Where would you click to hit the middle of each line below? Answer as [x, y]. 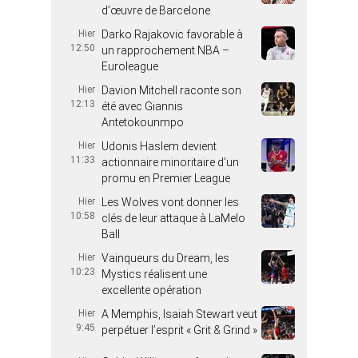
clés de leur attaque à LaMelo [173, 219]
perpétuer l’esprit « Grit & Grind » [179, 330]
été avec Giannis [142, 107]
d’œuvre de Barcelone [156, 11]
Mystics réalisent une [154, 274]
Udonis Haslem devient [159, 147]
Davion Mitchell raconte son [171, 91]
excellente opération [151, 290]
